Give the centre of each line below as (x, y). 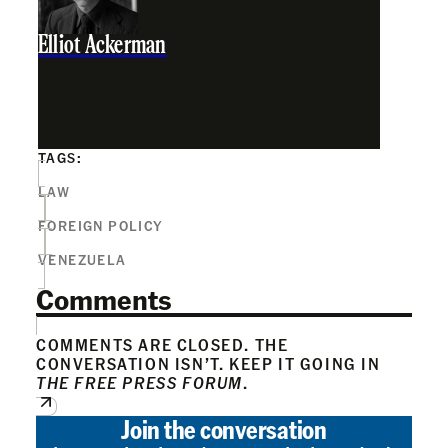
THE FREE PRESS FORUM (139, 382)
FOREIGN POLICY (101, 224)
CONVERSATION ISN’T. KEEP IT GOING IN (208, 363)
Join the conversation (224, 428)
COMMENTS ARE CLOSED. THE (162, 344)
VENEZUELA (82, 258)
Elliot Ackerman (102, 46)
